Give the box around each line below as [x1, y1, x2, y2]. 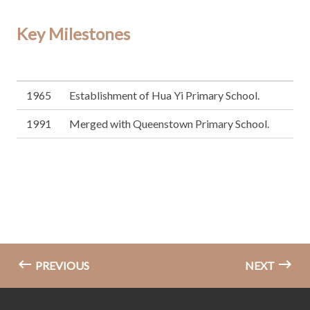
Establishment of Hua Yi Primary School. [69, 88, 259, 102]
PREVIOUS [33, 258, 89, 272]
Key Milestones [17, 23, 130, 44]
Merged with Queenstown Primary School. [69, 116, 269, 130]
